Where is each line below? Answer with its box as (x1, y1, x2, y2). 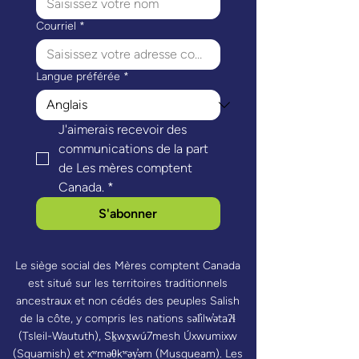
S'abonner (99, 206, 158, 221)
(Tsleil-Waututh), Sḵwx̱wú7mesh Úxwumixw (18, 329, 237, 343)
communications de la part (58, 141, 208, 156)
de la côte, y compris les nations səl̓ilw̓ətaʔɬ (20, 312, 236, 325)
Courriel (36, 19, 76, 33)
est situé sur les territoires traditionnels (28, 276, 228, 290)
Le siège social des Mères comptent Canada (15, 259, 240, 272)
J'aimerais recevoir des (58, 122, 187, 137)
